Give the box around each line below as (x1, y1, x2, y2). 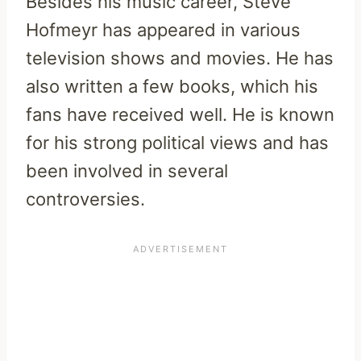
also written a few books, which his (26, 76, 318, 98)
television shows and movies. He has (26, 48, 334, 69)
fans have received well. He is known (26, 104, 334, 126)
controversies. (26, 189, 145, 210)
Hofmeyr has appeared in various (26, 19, 301, 41)
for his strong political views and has (26, 132, 329, 154)
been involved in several (26, 160, 228, 182)
